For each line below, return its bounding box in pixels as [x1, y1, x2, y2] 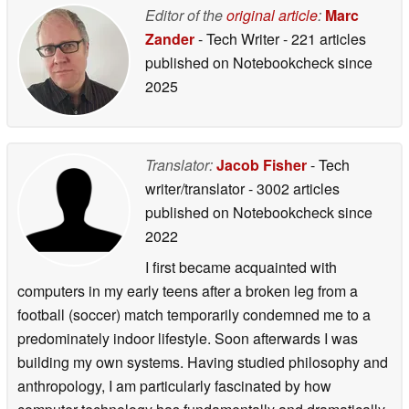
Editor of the [145, 5, 226, 26]
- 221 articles [283, 28, 366, 50]
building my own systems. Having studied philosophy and [17, 351, 388, 373]
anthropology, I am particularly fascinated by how [17, 375, 331, 397]
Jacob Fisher [216, 154, 307, 176]
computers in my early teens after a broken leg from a [17, 280, 358, 302]
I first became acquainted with [145, 257, 337, 278]
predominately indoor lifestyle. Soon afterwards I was [17, 328, 358, 350]
